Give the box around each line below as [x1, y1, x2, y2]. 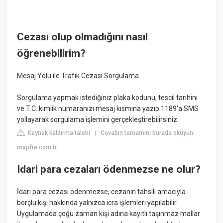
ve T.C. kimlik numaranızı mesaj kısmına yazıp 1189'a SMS [17, 105, 199, 113]
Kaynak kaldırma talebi [26, 129, 91, 137]
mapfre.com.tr [17, 144, 57, 151]
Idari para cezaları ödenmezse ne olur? [17, 163, 201, 175]
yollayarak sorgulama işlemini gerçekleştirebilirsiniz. [17, 115, 179, 124]
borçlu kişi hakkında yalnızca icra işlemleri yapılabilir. [17, 199, 178, 207]
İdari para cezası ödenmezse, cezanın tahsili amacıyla [17, 188, 186, 196]
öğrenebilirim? [17, 47, 86, 60]
